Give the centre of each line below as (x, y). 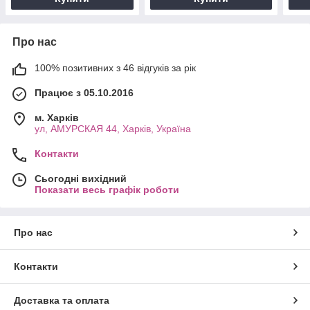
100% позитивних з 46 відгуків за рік (115, 67)
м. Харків (57, 117)
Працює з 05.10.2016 (84, 92)
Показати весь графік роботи (107, 189)
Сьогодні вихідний (81, 178)
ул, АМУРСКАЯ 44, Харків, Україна (113, 128)
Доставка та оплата (62, 300)
